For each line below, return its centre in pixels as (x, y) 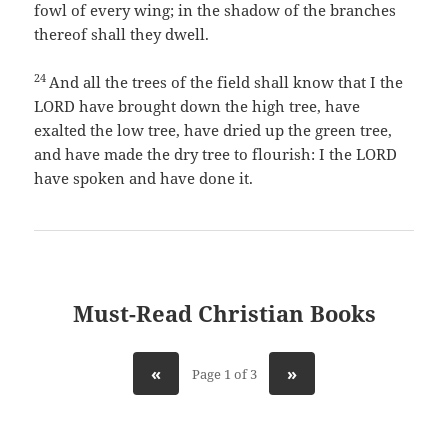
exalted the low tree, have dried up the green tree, (213, 130)
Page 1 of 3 (224, 373)
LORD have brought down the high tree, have (197, 106)
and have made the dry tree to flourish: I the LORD (216, 154)
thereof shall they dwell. (122, 34)
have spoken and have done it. (144, 178)
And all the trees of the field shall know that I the (226, 82)
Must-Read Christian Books (224, 313)
